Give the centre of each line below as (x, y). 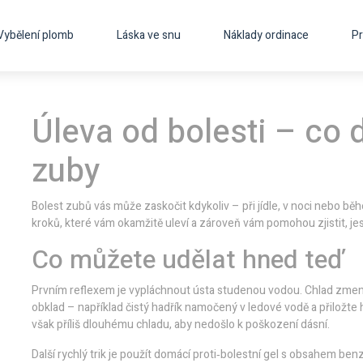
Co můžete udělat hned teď (187, 260)
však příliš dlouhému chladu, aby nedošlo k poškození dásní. (181, 325)
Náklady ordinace (266, 35)
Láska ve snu (148, 35)
